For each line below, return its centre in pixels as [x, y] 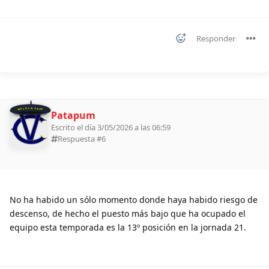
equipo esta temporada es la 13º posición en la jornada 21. [128, 227]
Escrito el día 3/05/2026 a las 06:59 [111, 127]
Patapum [73, 115]
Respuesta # [80, 138]
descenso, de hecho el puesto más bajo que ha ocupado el [128, 213]
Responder [216, 38]
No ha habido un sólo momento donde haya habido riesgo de [134, 199]
